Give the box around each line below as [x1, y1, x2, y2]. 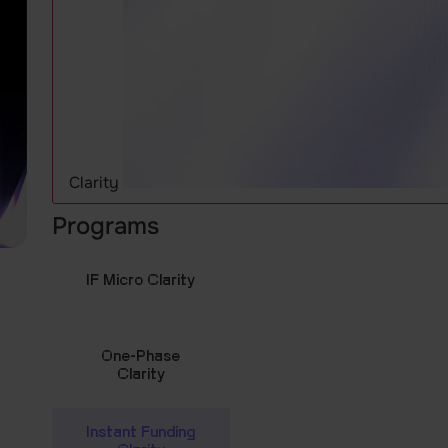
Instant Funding [86, 422, 196, 440]
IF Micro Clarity [86, 270, 196, 288]
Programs [51, 210, 159, 241]
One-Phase [101, 346, 181, 364]
